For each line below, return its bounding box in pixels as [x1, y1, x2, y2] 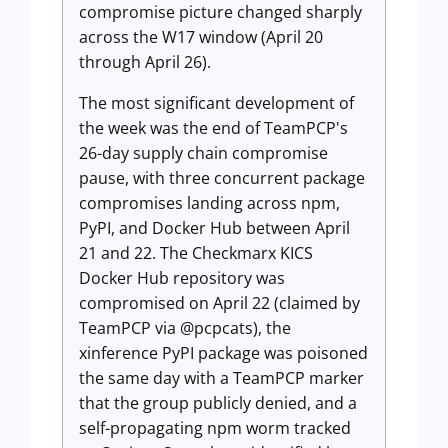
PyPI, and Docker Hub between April [79, 217, 350, 239]
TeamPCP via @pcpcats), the [79, 317, 291, 339]
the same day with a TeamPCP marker [79, 367, 364, 389]
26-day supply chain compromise [79, 142, 328, 164]
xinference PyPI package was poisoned [79, 342, 368, 364]
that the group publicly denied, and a [79, 392, 357, 414]
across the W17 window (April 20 [79, 26, 323, 48]
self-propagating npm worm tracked [79, 417, 351, 439]
